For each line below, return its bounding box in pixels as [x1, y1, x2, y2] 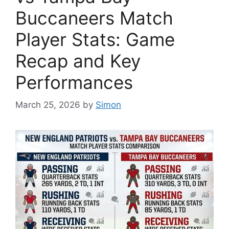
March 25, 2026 [15, 100, 80, 110]
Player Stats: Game [15, 28, 175, 50]
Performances [15, 71, 133, 93]
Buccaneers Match [15, 7, 173, 29]
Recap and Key [15, 50, 141, 72]
